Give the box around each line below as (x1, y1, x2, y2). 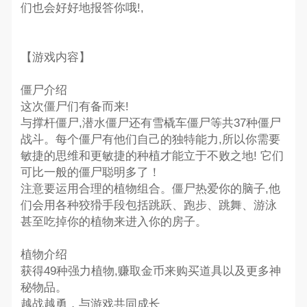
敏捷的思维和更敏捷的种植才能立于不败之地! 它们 (20, 149, 284, 162)
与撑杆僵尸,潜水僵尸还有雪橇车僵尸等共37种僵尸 (20, 116, 281, 130)
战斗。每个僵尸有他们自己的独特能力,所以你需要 (20, 132, 280, 146)
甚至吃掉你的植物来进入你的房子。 (20, 214, 207, 228)
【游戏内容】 (20, 50, 90, 64)
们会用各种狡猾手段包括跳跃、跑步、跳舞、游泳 (20, 198, 277, 212)
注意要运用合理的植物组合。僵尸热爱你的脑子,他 (20, 182, 280, 195)
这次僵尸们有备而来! (20, 99, 129, 113)
